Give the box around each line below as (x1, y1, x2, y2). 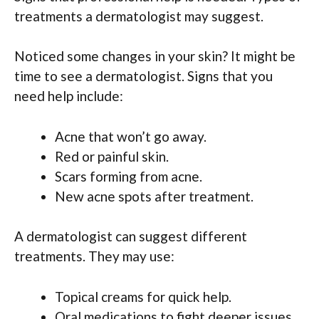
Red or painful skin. (55, 147, 169, 164)
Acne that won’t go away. (55, 127, 206, 145)
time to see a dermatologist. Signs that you (14, 68, 273, 85)
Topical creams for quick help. (55, 288, 231, 305)
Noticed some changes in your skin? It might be (14, 48, 296, 65)
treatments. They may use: (14, 248, 174, 265)
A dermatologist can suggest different (14, 228, 247, 245)
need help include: (14, 88, 123, 105)
